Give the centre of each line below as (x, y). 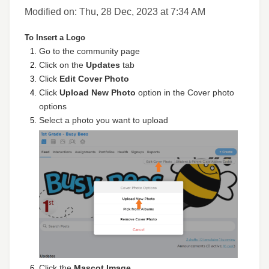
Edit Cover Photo (93, 79)
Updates (104, 65)
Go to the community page (89, 51)
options (53, 106)
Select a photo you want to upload (104, 120)
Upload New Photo (99, 92)
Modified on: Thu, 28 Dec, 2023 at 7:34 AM (115, 12)
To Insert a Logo (55, 38)
